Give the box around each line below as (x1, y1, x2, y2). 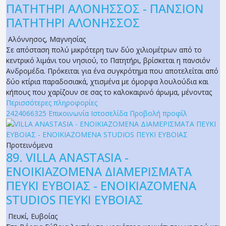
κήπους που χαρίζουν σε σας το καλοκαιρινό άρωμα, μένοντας (6, 87, 212, 97)
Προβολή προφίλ (130, 108, 187, 119)
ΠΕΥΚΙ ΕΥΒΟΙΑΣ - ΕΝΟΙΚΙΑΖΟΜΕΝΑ (6, 178, 196, 194)
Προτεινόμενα (6, 140, 52, 150)
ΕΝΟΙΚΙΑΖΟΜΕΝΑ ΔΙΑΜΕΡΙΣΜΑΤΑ (6, 163, 192, 180)
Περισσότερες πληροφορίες (6, 98, 97, 108)
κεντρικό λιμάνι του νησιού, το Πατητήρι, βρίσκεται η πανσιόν (6, 55, 210, 66)
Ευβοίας (31, 211, 58, 221)
